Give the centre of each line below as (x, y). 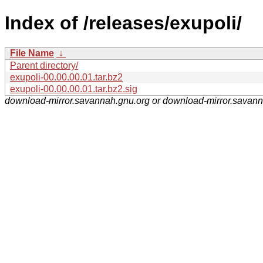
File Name (32, 53)
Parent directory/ (44, 65)
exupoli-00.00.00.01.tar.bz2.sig (74, 89)
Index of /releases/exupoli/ (123, 23)
